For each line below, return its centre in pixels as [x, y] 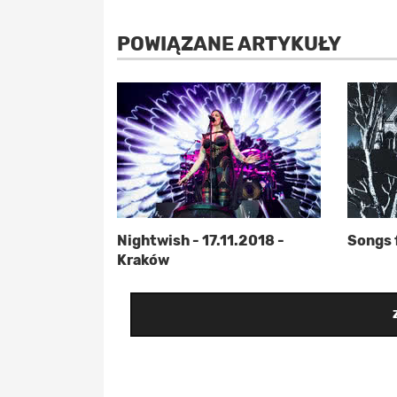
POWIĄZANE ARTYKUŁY [229, 44]
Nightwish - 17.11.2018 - [201, 241]
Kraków [143, 261]
